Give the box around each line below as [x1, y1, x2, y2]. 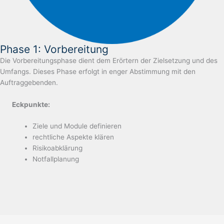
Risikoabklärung [32, 144, 83, 152]
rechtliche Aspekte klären [32, 133, 114, 141]
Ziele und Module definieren [32, 122, 122, 130]
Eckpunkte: [12, 100, 50, 108]
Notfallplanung [32, 155, 79, 163]
